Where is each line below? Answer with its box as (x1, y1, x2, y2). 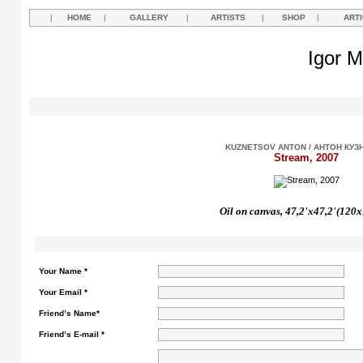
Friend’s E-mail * (39, 330, 105, 339)
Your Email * (39, 288, 88, 297)
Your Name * (39, 267, 88, 275)
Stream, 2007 (274, 152, 339, 164)
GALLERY (130, 13, 169, 22)
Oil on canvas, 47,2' (219, 205, 308, 217)
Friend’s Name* (39, 309, 100, 318)
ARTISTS (211, 13, 246, 22)
